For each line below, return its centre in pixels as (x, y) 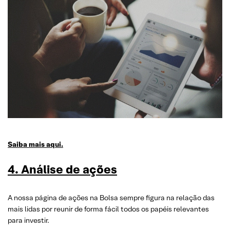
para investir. (28, 220)
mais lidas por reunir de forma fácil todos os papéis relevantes (108, 209)
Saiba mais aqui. (35, 144)
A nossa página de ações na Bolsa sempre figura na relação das (111, 198)
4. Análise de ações (62, 169)
